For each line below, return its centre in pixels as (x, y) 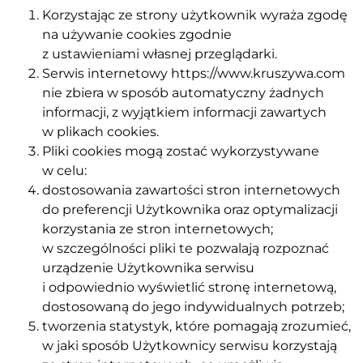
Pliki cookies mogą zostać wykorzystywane (181, 151)
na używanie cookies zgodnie (137, 34)
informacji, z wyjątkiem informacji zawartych (184, 112)
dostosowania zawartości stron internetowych (191, 190)
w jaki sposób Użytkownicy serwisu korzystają (190, 345)
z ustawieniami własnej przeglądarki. (160, 53)
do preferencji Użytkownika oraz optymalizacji (190, 209)
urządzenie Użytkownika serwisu (148, 267)
